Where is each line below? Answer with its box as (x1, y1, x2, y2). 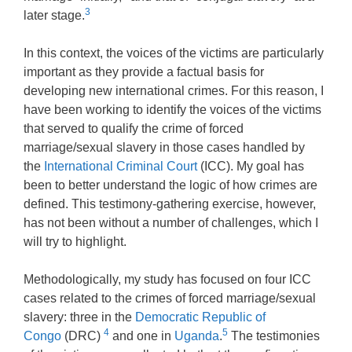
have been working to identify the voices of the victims (24, 103, 321, 117)
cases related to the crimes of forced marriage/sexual (24, 291, 316, 306)
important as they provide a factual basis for (24, 65, 264, 79)
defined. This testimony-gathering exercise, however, (24, 197, 316, 211)
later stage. (24, 9, 85, 23)
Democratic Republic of (135, 310, 266, 324)
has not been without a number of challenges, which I (24, 216, 318, 230)
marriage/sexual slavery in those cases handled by (24, 141, 305, 155)
